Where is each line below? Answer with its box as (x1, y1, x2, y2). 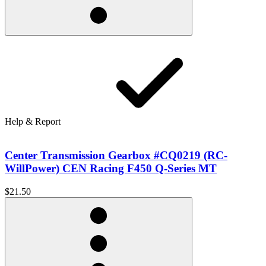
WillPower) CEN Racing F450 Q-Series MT (5, 161, 217, 175)
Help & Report (5, 116, 61, 127)
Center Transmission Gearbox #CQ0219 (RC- (5, 148, 227, 161)
